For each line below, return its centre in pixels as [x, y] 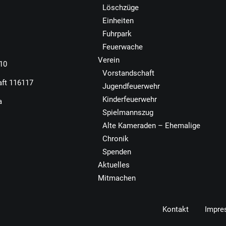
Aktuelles [114, 165]
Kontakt [176, 209]
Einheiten [118, 21]
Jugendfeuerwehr [131, 86]
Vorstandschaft [128, 73]
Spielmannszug [128, 112]
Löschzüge [121, 8]
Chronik [116, 139]
